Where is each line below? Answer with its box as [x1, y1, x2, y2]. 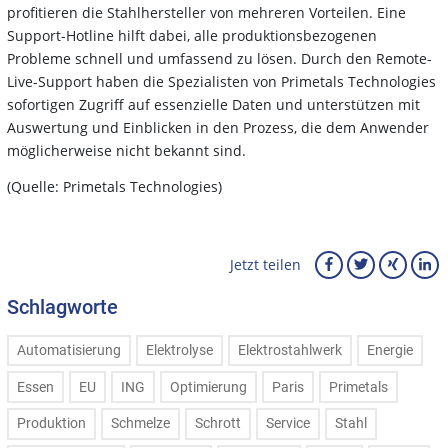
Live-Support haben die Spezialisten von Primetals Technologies [7, 71, 436, 91]
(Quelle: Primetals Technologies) [7, 176, 222, 196]
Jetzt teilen [230, 255, 301, 275]
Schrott [195, 415, 241, 433]
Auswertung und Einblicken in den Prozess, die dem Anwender [7, 117, 429, 137]
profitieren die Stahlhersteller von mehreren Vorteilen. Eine [7, 2, 406, 22]
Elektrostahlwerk [238, 341, 342, 359]
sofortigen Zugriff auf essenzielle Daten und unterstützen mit [7, 94, 420, 114]
